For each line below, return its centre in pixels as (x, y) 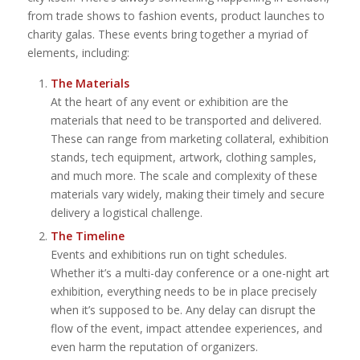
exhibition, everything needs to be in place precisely (183, 292)
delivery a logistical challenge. (126, 213)
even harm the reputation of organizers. (154, 347)
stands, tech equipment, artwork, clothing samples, (183, 157)
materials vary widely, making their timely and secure (187, 194)
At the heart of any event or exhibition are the (169, 102)
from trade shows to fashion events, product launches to (176, 16)
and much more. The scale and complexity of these (184, 176)
